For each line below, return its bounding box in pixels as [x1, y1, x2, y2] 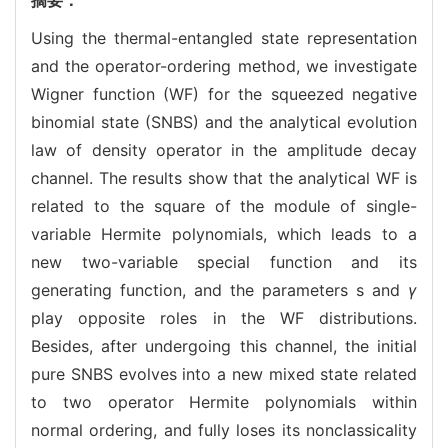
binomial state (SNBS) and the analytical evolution [31, 111, 417, 132]
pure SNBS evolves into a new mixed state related [31, 363, 417, 384]
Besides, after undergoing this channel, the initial [31, 335, 417, 356]
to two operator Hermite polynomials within [31, 391, 417, 412]
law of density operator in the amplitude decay [31, 139, 417, 160]
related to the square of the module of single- [31, 195, 417, 216]
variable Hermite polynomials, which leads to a [31, 223, 417, 244]
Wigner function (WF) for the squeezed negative [31, 83, 417, 104]
